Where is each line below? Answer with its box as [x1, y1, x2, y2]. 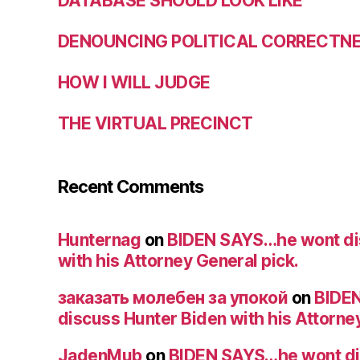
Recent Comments [58, 176, 204, 198]
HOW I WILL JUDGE [58, 72, 211, 93]
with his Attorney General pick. [58, 251, 299, 272]
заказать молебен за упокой [58, 288, 288, 309]
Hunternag [58, 230, 141, 251]
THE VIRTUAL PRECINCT [58, 113, 253, 134]
